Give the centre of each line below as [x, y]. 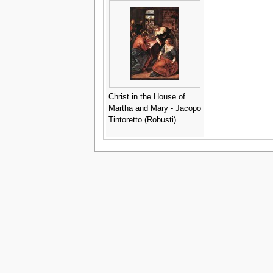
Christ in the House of [147, 97]
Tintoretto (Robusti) [142, 120]
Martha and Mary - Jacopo [154, 108]
